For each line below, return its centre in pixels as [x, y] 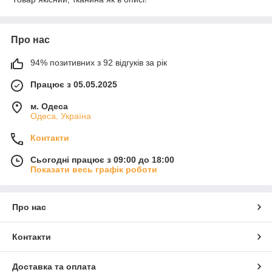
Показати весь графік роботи [94, 170]
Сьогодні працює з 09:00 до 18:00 [102, 160]
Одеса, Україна [61, 116]
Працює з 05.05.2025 [74, 85]
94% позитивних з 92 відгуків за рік [99, 63]
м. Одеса [49, 107]
